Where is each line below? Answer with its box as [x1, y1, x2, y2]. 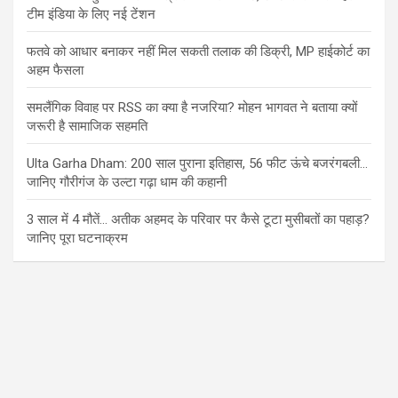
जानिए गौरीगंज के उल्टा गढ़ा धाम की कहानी [27, 173, 227, 190]
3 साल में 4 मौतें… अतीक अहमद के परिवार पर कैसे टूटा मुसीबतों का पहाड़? [27, 211, 370, 227]
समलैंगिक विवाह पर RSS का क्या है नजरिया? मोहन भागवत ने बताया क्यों [27, 99, 357, 115]
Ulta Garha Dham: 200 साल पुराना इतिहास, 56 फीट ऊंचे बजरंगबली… [27, 155, 368, 171]
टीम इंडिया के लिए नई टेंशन [27, 5, 155, 22]
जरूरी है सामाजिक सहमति [27, 117, 147, 134]
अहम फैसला [27, 61, 84, 78]
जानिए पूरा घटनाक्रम [27, 229, 128, 246]
